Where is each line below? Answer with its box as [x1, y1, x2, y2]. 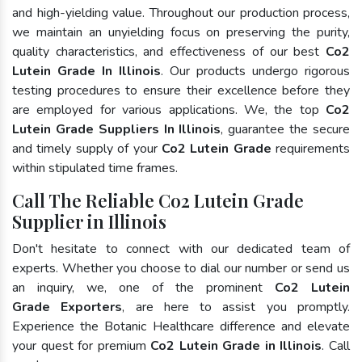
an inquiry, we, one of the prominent [12, 278, 275, 297]
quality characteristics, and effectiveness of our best [12, 42, 326, 61]
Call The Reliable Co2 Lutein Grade [12, 187, 304, 213]
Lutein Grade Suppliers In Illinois [12, 120, 221, 138]
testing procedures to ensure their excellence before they [12, 81, 350, 99]
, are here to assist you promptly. [122, 297, 351, 316]
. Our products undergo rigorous [161, 61, 350, 80]
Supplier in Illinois [12, 208, 166, 234]
